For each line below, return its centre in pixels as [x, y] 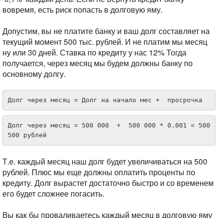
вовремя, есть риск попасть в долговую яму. [82, 9]
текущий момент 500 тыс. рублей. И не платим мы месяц [105, 42]
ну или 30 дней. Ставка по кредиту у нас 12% [83, 52]
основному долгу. [34, 74]
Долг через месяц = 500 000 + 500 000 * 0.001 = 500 [109, 125]
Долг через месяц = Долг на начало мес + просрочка [105, 100]
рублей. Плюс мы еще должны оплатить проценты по [99, 172]
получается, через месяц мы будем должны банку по [98, 63]
